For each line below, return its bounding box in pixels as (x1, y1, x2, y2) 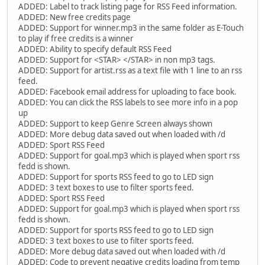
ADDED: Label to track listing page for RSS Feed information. (18, 1, 237, 12)
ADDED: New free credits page (18, 12, 131, 23)
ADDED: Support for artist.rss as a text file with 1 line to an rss (18, 65, 242, 76)
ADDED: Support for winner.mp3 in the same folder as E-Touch (18, 22, 244, 34)
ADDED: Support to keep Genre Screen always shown (18, 118, 212, 130)
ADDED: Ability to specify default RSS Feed (18, 44, 172, 55)
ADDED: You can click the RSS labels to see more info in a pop (18, 97, 238, 108)
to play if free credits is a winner (18, 33, 134, 44)
